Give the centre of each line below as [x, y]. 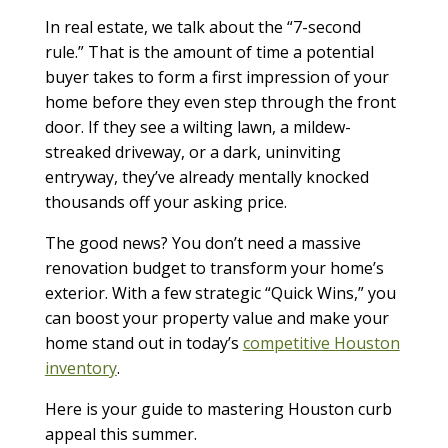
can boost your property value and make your [216, 317]
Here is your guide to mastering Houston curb [218, 408]
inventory [80, 367]
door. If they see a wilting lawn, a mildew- [197, 126]
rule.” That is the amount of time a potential [209, 51]
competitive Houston [321, 342]
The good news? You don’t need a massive [202, 242]
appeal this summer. [120, 433]
